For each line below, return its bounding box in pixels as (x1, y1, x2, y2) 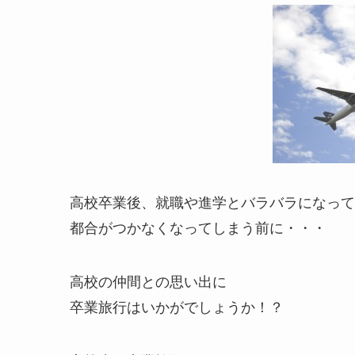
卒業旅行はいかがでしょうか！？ (70, 296, 284, 317)
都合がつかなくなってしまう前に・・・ (70, 216, 326, 238)
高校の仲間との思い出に (70, 270, 227, 292)
